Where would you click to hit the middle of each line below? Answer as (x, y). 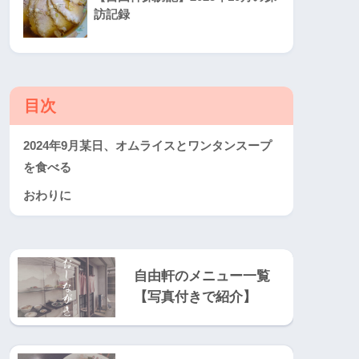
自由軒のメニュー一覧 (202, 276)
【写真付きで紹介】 (195, 296)
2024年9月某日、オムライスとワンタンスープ (147, 145)
